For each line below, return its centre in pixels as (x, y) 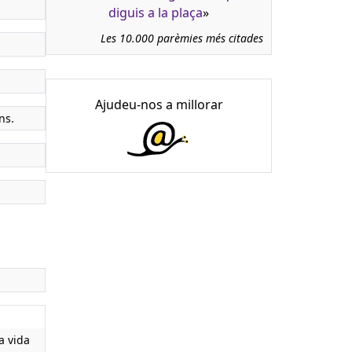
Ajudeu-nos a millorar (159, 104)
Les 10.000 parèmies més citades (182, 38)
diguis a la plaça (156, 12)
